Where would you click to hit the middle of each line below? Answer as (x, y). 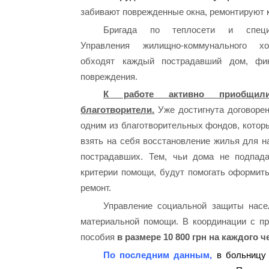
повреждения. (109, 76)
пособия (99, 237)
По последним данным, (158, 255)
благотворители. (118, 110)
